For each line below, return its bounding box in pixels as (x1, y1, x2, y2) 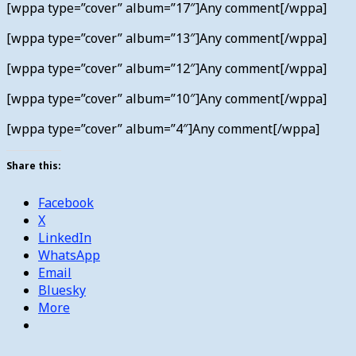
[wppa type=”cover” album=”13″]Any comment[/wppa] (6, 29, 327, 47)
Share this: (6, 158, 61, 172)
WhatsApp (38, 246, 100, 264)
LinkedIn (38, 228, 91, 246)
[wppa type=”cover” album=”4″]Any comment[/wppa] (6, 119, 319, 137)
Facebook (38, 193, 94, 211)
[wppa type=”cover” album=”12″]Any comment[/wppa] (6, 59, 327, 77)
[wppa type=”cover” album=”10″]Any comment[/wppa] (6, 89, 327, 107)
